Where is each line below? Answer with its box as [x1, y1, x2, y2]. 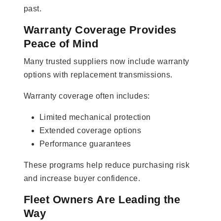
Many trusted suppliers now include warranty [24, 57, 189, 66]
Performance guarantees [39, 139, 131, 148]
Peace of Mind [24, 37, 99, 50]
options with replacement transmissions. [24, 70, 173, 79]
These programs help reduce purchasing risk [24, 160, 190, 169]
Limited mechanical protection [39, 112, 151, 121]
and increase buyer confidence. [24, 174, 141, 183]
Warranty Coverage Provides [24, 23, 177, 36]
